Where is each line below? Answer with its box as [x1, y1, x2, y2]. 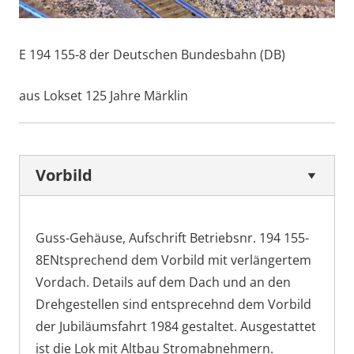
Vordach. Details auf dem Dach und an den [36, 273, 291, 291]
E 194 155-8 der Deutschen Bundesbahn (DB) [19, 45, 285, 63]
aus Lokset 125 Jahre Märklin [19, 86, 188, 104]
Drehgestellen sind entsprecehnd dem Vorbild [36, 295, 311, 313]
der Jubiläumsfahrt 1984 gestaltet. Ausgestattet [36, 317, 316, 335]
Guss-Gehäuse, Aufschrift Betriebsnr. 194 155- [36, 228, 309, 247]
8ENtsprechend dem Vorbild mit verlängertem [36, 250, 311, 269]
